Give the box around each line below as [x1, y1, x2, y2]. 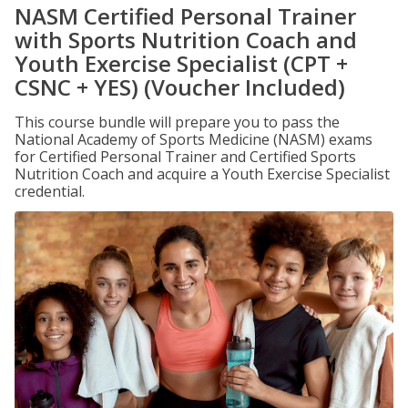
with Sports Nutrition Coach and [15, 25, 357, 55]
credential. [15, 181, 85, 201]
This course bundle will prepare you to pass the [15, 112, 340, 132]
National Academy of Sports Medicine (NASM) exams [15, 129, 372, 149]
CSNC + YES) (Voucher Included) [15, 72, 345, 102]
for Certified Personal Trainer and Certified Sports [15, 147, 356, 167]
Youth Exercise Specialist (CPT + [15, 48, 348, 78]
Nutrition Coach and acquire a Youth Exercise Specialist [15, 164, 390, 184]
